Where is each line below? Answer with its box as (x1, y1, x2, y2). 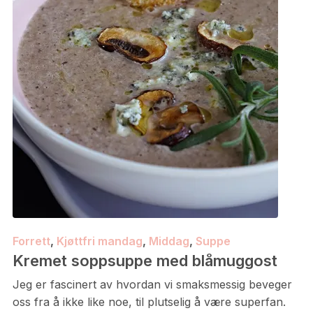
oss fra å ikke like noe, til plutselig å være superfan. (12, 295, 286, 309)
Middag (148, 234, 189, 248)
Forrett (12, 234, 50, 248)
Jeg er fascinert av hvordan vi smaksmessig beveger (12, 277, 292, 291)
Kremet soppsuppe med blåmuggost (12, 252, 277, 270)
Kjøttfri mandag (56, 234, 143, 248)
